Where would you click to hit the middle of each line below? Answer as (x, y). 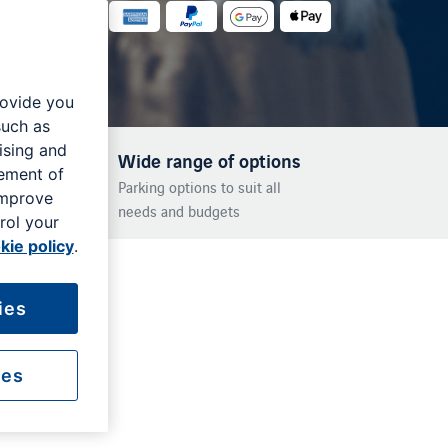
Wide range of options (209, 160)
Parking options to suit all (199, 186)
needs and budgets (178, 210)
